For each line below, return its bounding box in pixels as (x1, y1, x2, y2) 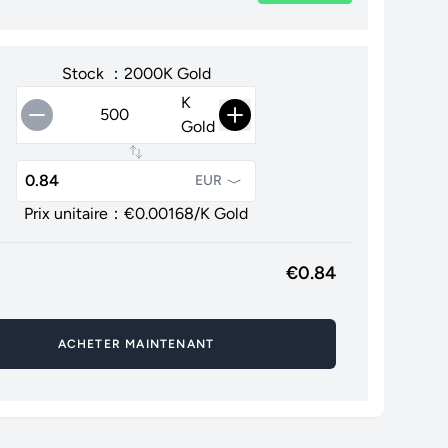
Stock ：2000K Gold (61, 64, 211, 83)
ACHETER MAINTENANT (57, 337, 215, 351)
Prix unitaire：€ (24, 204, 135, 223)
